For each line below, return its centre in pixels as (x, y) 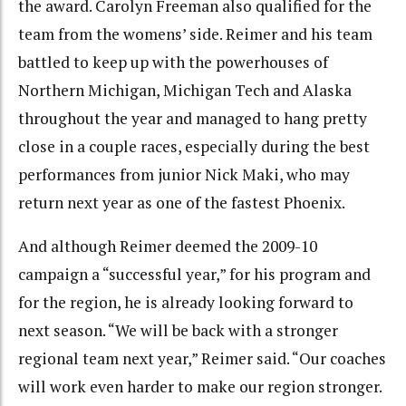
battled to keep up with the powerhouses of (173, 62)
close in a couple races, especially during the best (194, 146)
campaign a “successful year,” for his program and (194, 275)
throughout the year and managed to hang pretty (193, 118)
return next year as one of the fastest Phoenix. (182, 202)
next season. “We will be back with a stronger (178, 331)
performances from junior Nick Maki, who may (184, 174)
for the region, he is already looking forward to (186, 303)
